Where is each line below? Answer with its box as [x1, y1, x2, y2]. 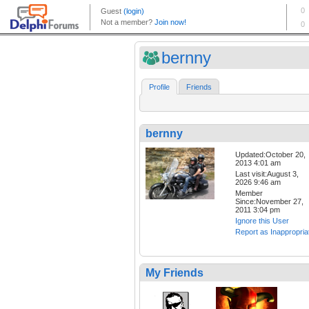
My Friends [146, 267, 203, 279]
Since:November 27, [235, 197, 303, 206]
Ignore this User [235, 217, 289, 226]
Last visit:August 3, [235, 170, 299, 179]
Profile [149, 83, 170, 92]
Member [235, 189, 263, 198]
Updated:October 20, [235, 150, 306, 159]
